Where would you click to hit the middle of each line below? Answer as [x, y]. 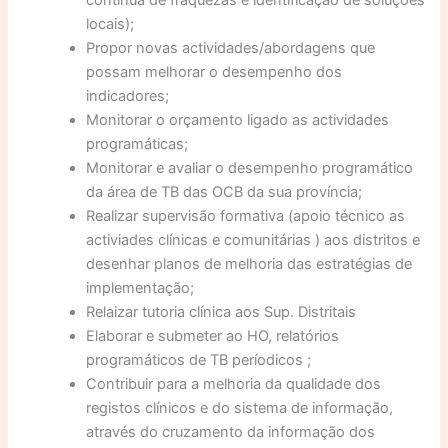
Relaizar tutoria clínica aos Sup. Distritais [221, 311]
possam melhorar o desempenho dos [214, 71]
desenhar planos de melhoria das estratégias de [249, 263]
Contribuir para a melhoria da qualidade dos [234, 383]
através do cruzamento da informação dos [231, 431]
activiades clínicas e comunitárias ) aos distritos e [253, 239]
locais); [110, 23]
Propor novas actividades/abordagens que [231, 47]
